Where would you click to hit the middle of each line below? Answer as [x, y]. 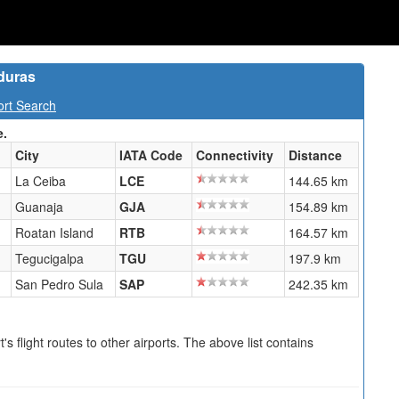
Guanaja [39, 207]
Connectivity [235, 155]
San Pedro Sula [59, 284]
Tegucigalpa [49, 258]
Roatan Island [54, 232]
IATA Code [151, 155]
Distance [315, 155]
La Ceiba [41, 181]
